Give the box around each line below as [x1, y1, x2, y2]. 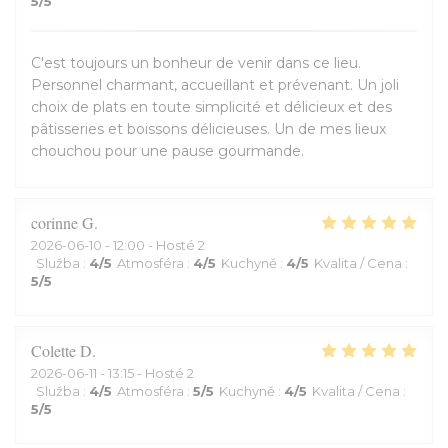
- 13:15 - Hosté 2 [97, 365, 194, 381]
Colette [31, 340, 76, 361]
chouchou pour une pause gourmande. [31, 142, 304, 160]
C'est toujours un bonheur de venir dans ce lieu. [31, 54, 361, 72]
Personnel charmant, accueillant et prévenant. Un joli [31, 76, 399, 94]
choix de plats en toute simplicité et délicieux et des [31, 98, 392, 116]
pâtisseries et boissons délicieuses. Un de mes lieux [31, 120, 386, 138]
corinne [31, 212, 78, 233]
